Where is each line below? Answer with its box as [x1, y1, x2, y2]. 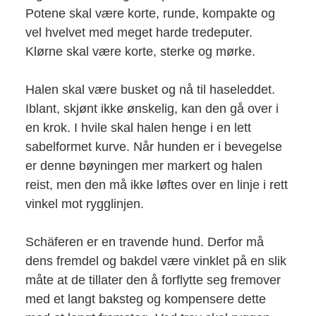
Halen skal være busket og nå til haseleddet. [25, 82, 275, 97]
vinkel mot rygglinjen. [25, 196, 144, 211]
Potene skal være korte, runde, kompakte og [25, 6, 275, 20]
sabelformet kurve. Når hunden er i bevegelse [25, 139, 282, 154]
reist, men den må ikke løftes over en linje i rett [25, 177, 288, 192]
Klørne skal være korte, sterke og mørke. [25, 44, 255, 59]
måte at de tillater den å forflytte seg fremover [25, 272, 281, 287]
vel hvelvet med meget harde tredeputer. [25, 25, 253, 39]
